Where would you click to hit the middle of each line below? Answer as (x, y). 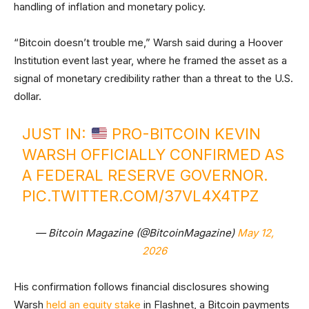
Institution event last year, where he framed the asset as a (150, 60)
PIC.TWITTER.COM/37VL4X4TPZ (141, 196)
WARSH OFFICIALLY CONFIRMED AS (153, 154)
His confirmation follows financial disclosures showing (141, 287)
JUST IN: (57, 134)
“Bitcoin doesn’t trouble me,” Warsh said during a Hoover (148, 42)
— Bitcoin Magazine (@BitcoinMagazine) (136, 233)
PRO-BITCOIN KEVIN (185, 134)
